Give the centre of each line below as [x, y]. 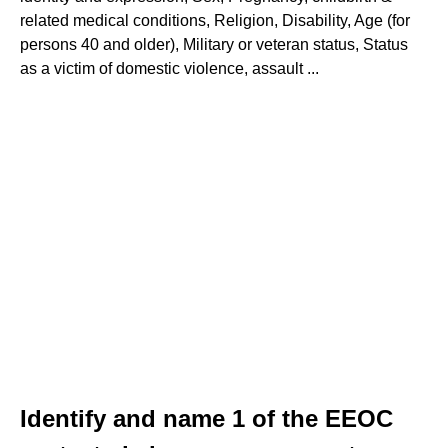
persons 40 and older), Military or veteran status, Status [214, 44]
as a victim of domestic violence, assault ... [169, 68]
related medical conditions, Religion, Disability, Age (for [215, 20]
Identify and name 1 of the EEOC [206, 418]
